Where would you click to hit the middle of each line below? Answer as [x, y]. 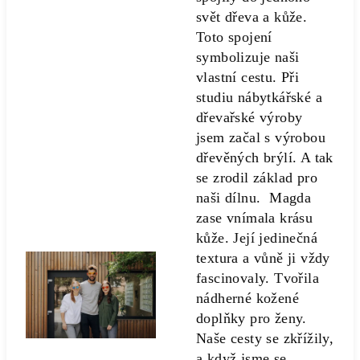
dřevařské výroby [250, 117]
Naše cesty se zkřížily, [265, 338]
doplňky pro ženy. [252, 318]
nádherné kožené [248, 298]
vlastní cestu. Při [248, 77]
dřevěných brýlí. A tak [265, 157]
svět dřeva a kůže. [252, 17]
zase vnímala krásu [255, 218]
